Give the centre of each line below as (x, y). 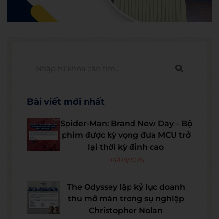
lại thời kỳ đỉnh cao (126, 147)
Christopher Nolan (126, 210)
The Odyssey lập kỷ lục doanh (126, 187)
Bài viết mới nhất (66, 101)
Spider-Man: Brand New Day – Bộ (126, 123)
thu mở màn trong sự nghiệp (126, 198)
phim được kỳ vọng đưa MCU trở (126, 135)
